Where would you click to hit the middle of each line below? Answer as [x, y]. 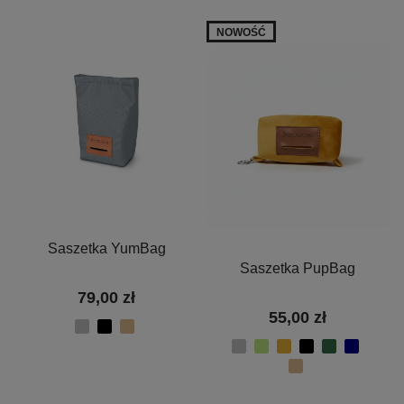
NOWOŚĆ [241, 32]
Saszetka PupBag [298, 269]
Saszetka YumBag [106, 249]
